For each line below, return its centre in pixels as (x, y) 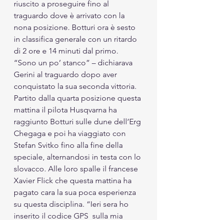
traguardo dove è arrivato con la (70, 15)
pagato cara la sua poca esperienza (76, 192)
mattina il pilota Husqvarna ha (66, 110)
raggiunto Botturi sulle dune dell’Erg (78, 121)
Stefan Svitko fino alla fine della (69, 145)
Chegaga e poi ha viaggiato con (71, 133)
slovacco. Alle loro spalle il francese (77, 168)
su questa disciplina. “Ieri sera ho (72, 204)
